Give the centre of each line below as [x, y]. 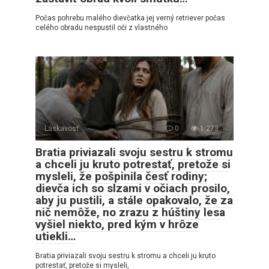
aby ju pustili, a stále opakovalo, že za [134, 201]
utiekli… [56, 237]
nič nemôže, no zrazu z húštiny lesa [130, 213]
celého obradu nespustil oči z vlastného [101, 28]
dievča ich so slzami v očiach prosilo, [133, 189]
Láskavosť [62, 129]
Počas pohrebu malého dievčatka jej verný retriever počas [130, 18]
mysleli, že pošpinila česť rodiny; [121, 177]
